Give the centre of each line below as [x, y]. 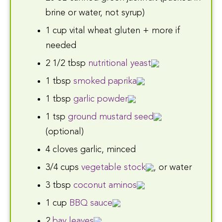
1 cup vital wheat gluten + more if [113, 30]
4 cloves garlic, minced [91, 149]
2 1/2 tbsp [67, 63]
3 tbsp [59, 185]
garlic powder [101, 99]
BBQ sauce [91, 203]
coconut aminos [105, 185]
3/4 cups [63, 167]
